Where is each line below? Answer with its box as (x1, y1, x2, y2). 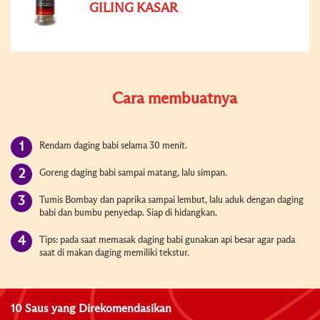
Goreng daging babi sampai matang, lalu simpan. (39, 168, 227, 178)
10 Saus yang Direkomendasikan (11, 302, 171, 314)
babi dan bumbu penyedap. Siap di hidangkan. (39, 208, 217, 218)
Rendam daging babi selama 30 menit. (39, 141, 187, 151)
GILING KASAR (89, 1, 178, 15)
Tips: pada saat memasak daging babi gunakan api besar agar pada (39, 235, 295, 245)
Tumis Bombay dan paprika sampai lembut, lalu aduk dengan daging (39, 195, 304, 205)
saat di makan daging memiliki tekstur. (39, 248, 189, 258)
